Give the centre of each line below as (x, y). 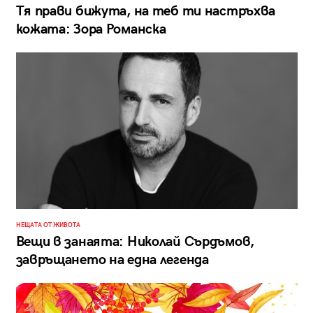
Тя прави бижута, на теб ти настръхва (146, 11)
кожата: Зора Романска (91, 29)
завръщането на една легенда (112, 260)
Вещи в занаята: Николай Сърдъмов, (135, 242)
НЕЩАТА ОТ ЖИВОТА (48, 226)
